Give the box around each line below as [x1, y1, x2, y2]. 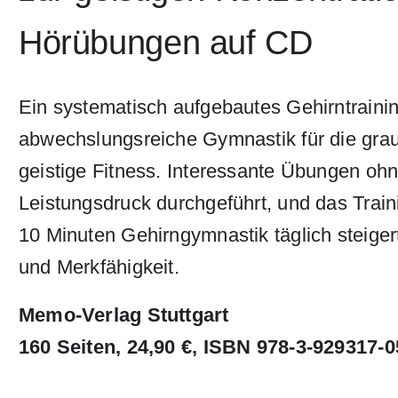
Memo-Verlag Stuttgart [18, 304, 229, 326]
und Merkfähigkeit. [18, 256, 179, 278]
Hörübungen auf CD [18, 24, 313, 61]
